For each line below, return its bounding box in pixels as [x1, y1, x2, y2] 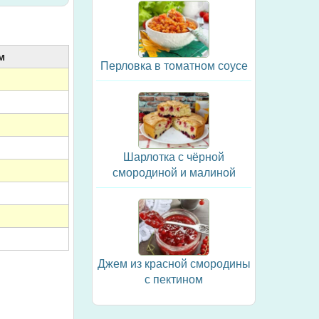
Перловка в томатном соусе [100, 57, 248, 73]
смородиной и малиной [112, 164, 236, 180]
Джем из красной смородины [97, 255, 251, 271]
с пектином [145, 271, 203, 287]
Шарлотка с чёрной [123, 148, 224, 164]
